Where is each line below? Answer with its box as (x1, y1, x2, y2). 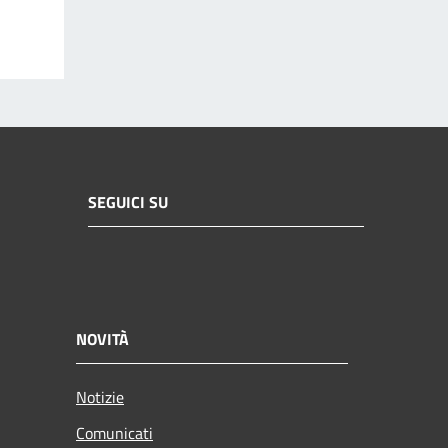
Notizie (76, 384, 124, 409)
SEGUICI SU (88, 190, 168, 215)
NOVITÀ (76, 326, 129, 351)
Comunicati (76, 420, 153, 445)
